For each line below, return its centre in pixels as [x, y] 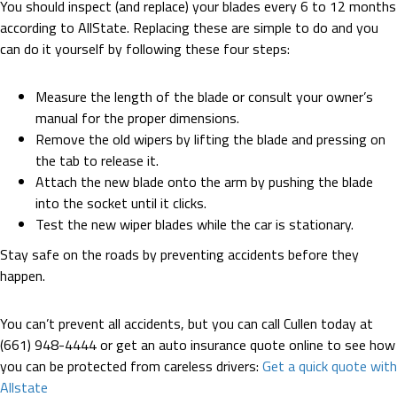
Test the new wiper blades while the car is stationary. [195, 224]
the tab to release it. [97, 160]
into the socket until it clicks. [121, 203]
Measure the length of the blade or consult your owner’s [204, 97]
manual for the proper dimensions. [137, 118]
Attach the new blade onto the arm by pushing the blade [204, 182]
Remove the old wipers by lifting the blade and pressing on [210, 139]
